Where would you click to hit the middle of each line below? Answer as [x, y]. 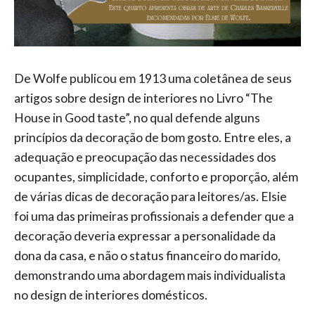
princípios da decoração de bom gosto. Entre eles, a [153, 138]
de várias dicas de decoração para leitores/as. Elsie [150, 197]
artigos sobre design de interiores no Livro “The [143, 98]
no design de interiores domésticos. [112, 295]
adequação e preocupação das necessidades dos [145, 157]
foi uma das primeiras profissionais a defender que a [154, 217]
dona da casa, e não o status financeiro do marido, [147, 256]
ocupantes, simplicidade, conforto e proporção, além [156, 177]
